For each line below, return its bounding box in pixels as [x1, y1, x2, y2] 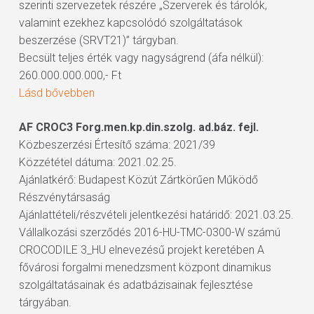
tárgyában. [18, 296, 71, 309]
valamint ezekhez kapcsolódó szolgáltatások [18, 16, 243, 29]
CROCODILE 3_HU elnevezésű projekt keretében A [18, 243, 264, 257]
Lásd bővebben [18, 86, 95, 100]
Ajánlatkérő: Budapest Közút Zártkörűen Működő [18, 173, 258, 186]
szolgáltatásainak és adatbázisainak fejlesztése [18, 278, 253, 292]
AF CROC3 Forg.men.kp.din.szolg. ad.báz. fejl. [18, 121, 259, 134]
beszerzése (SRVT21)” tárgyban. [18, 34, 179, 47]
